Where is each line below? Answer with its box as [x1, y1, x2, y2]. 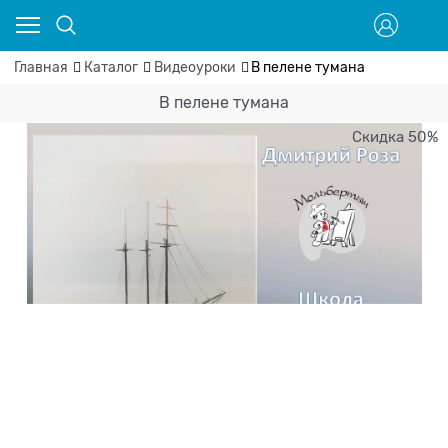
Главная [14, 59, 68, 76]
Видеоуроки [153, 59, 236, 76]
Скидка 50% [352, 128, 438, 145]
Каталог [83, 59, 138, 76]
